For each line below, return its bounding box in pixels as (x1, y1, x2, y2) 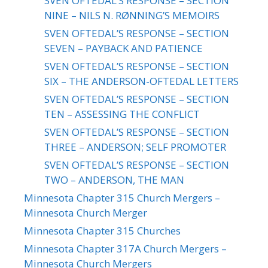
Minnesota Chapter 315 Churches (24, 223, 181, 237)
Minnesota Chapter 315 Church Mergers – (24, 190, 220, 205)
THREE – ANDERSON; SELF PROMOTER (44, 139, 226, 154)
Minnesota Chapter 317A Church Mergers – (24, 241, 227, 255)
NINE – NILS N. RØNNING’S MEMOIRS (44, 8, 220, 22)
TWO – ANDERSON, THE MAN (44, 172, 184, 187)
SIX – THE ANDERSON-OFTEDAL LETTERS (44, 74, 239, 88)
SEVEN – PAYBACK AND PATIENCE (44, 41, 203, 55)
